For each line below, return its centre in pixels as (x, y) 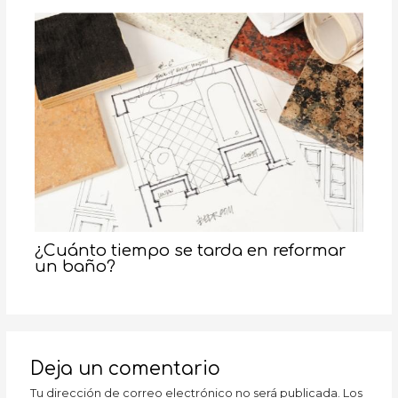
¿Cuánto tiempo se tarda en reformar (190, 251)
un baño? (75, 267)
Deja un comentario (126, 369)
